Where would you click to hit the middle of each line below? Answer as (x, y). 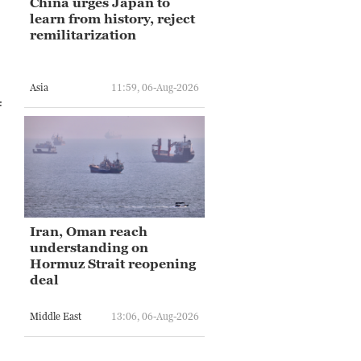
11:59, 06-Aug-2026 (155, 88)
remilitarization (83, 34)
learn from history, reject (112, 18)
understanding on (89, 247)
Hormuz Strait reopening (113, 263)
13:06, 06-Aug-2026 (155, 317)
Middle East (56, 317)
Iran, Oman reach (89, 231)
